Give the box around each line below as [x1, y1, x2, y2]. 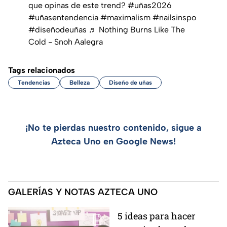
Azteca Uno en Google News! [51, 135, 176, 147]
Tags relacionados [8, 65, 75, 75]
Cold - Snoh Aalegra [28, 36, 103, 47]
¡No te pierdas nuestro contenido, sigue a [25, 122, 202, 133]
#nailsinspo [153, 12, 196, 22]
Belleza [69, 79, 90, 86]
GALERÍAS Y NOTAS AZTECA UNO [8, 186, 158, 198]
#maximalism [100, 12, 150, 22]
